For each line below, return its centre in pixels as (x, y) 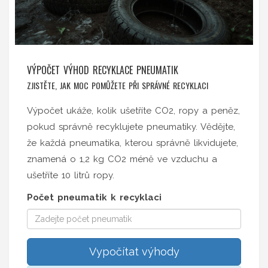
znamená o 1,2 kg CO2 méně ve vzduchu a (122, 159)
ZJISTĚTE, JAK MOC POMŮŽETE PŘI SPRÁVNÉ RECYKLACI (118, 85)
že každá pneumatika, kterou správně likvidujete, (133, 143)
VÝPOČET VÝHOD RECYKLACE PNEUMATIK (103, 70)
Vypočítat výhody (134, 251)
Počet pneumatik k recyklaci (94, 197)
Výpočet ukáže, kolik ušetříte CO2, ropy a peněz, (133, 110)
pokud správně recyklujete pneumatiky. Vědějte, (131, 127)
